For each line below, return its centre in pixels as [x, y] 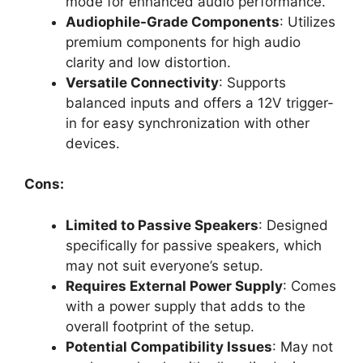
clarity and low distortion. [148, 62]
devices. [93, 143]
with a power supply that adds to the [186, 306]
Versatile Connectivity [142, 82]
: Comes [310, 286]
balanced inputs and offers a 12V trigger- [200, 102]
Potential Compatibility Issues [169, 346]
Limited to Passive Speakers [162, 225]
